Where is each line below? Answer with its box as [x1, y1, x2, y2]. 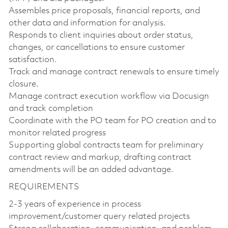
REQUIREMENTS [8, 182, 79, 191]
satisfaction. [8, 55, 57, 64]
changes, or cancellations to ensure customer [8, 43, 185, 52]
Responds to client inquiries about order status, [8, 31, 193, 40]
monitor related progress [8, 128, 106, 137]
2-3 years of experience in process [8, 199, 141, 209]
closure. [8, 79, 39, 89]
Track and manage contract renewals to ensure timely [8, 67, 219, 76]
